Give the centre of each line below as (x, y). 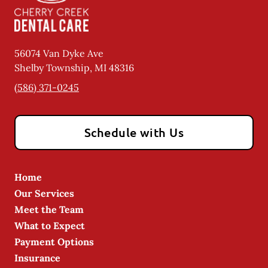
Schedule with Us (134, 132)
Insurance (37, 258)
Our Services (44, 193)
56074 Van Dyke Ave (59, 53)
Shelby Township (52, 68)
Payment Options (54, 242)
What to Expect (50, 226)
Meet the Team (49, 209)
